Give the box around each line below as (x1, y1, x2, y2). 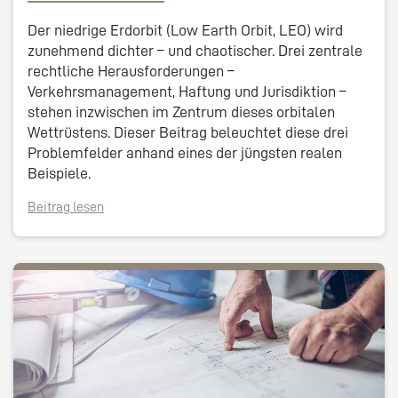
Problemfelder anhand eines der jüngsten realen (28, 145, 342, 162)
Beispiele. (28, 165, 91, 182)
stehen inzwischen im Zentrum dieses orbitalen (28, 104, 335, 121)
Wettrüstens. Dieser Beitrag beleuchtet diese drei (28, 124, 348, 141)
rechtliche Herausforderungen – (28, 63, 235, 80)
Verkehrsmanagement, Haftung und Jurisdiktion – (28, 84, 346, 100)
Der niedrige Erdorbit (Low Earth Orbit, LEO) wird (28, 22, 343, 39)
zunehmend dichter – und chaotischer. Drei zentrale (28, 43, 362, 60)
